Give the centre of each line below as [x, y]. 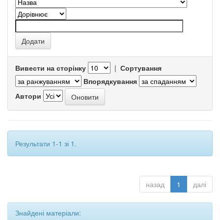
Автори [28, 96]
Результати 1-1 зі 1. [46, 143]
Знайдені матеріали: [48, 213]
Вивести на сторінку [51, 68]
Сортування [141, 68]
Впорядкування [110, 81]
